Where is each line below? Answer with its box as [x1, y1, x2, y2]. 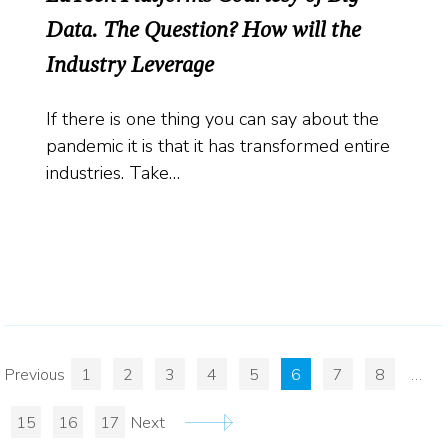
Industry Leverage [46, 52, 214, 79]
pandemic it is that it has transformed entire [46, 133, 390, 158]
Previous [5, 363, 65, 386]
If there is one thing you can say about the [46, 106, 379, 131]
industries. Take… [46, 160, 180, 185]
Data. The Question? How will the [46, 17, 361, 44]
